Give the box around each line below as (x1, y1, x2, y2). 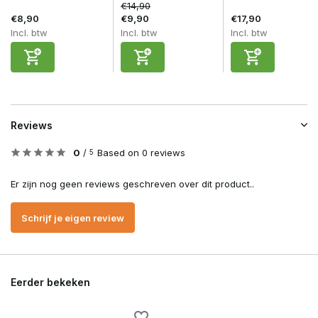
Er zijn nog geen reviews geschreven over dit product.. (11, 178, 254, 190)
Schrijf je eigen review (21, 212, 124, 224)
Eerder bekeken (11, 276, 90, 289)
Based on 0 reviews (97, 147, 185, 159)
